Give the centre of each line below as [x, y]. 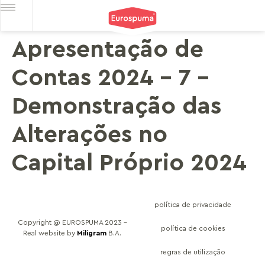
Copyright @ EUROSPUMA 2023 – [72, 222]
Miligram [92, 233]
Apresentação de [108, 50]
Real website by [50, 233]
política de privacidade [193, 205]
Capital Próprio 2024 [129, 163]
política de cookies [193, 228]
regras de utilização [193, 252]
